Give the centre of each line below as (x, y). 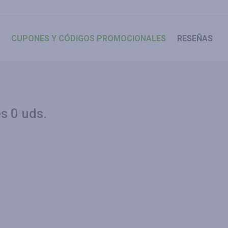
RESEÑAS (195, 38)
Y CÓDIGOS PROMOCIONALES (108, 38)
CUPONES (30, 38)
